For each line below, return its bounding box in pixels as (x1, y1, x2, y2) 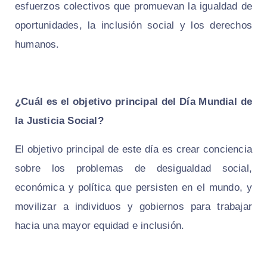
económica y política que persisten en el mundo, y (15, 181, 252, 193)
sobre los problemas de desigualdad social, (15, 162, 252, 174)
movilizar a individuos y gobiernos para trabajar (15, 200, 252, 212)
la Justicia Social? (15, 114, 104, 126)
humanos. (15, 38, 60, 50)
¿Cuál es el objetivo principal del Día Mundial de (15, 95, 252, 107)
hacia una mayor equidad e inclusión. (15, 219, 185, 231)
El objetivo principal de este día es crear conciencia (15, 143, 252, 155)
